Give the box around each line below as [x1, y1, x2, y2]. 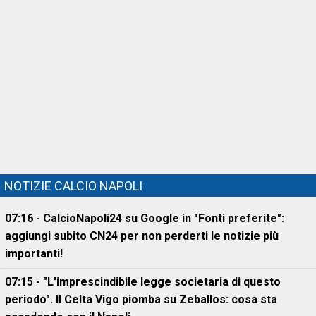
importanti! [5, 247, 63, 260]
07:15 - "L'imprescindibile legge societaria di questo [5, 275, 281, 288]
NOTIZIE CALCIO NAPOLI [4, 178, 142, 193]
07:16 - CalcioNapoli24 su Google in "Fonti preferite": [5, 212, 284, 225]
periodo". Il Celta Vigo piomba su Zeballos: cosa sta [5, 293, 277, 306]
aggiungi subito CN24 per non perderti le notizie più [5, 229, 279, 243]
